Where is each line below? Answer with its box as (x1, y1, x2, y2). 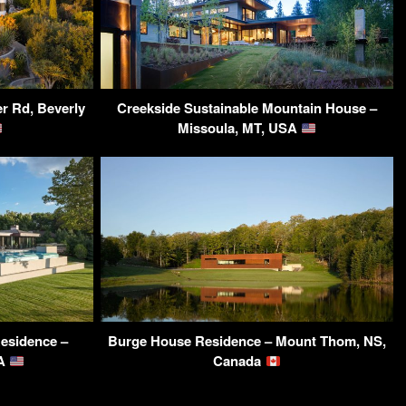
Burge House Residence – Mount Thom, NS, (108, 331, 386, 352)
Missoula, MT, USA (177, 118, 301, 139)
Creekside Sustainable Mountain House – (117, 98, 377, 119)
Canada (213, 351, 266, 372)
